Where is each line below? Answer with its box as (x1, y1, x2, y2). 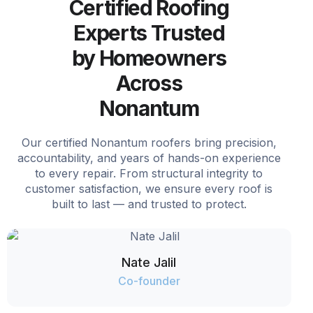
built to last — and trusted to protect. (51, 196, 247, 211)
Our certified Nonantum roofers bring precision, (21, 135, 277, 150)
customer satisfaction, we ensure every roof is (25, 181, 273, 196)
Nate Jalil (122, 254, 177, 270)
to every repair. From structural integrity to (35, 166, 263, 180)
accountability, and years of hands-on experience (17, 150, 281, 165)
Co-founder (117, 273, 180, 288)
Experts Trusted (73, 20, 225, 45)
